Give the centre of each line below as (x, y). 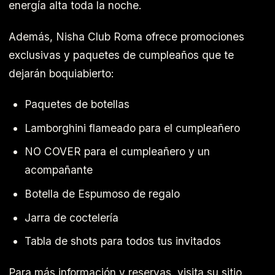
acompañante (58, 170)
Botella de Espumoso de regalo (102, 194)
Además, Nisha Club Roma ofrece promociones (126, 36)
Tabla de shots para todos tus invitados (122, 241)
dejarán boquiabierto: (61, 73)
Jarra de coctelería (71, 217)
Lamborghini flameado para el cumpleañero (132, 128)
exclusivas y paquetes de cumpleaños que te (121, 55)
